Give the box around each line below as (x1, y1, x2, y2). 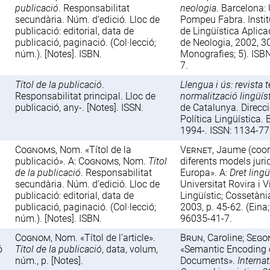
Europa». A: (180, 166, 230, 178)
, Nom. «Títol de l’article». (51, 231, 156, 243)
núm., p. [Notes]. (15, 254, 84, 266)
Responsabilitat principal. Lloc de (15, 90, 156, 102)
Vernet (180, 143, 213, 155)
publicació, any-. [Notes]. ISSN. (15, 101, 144, 113)
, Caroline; (203, 231, 247, 243)
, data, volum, (102, 243, 159, 255)
